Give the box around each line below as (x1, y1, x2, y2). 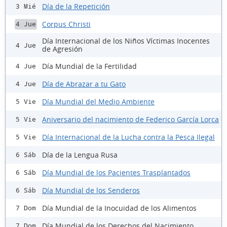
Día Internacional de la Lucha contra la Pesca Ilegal (42, 132, 215, 142)
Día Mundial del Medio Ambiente (42, 96, 155, 106)
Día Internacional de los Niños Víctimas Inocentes (42, 36, 210, 46)
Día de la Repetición (42, 1, 110, 11)
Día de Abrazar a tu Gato (42, 79, 126, 89)
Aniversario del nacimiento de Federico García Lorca (42, 114, 219, 124)
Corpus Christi (42, 19, 91, 29)
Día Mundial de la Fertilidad (42, 61, 137, 71)
